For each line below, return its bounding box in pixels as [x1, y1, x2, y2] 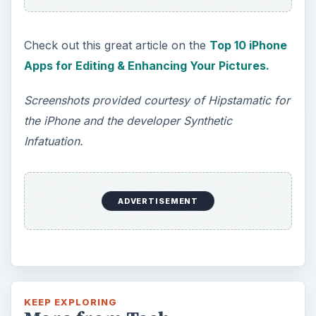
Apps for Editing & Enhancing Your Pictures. [23, 58, 269, 73]
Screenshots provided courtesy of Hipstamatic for [23, 92, 290, 107]
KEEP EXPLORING [23, 296, 118, 308]
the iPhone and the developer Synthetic [23, 113, 232, 128]
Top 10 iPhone [209, 37, 287, 52]
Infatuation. [23, 133, 83, 148]
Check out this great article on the [23, 37, 209, 52]
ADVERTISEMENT [117, 196, 199, 207]
